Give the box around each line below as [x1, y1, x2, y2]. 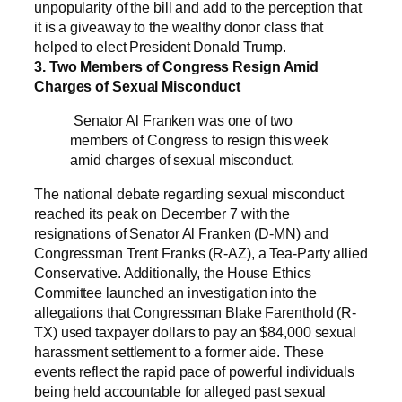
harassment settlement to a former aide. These [34, 344, 324, 360]
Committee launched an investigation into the [34, 284, 317, 301]
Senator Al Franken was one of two [70, 111, 293, 128]
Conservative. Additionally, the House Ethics [34, 265, 311, 281]
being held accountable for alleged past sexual [34, 383, 327, 399]
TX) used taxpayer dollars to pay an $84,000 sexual [34, 324, 356, 340]
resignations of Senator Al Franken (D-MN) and [34, 225, 328, 241]
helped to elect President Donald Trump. [34, 38, 287, 55]
